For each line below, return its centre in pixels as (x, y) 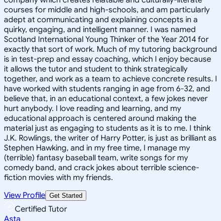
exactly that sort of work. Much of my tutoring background (110, 49)
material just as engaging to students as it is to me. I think (107, 128)
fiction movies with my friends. (58, 177)
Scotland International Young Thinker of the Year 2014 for (106, 39)
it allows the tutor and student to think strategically (96, 69)
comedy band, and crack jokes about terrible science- (102, 167)
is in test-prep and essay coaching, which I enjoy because (108, 59)
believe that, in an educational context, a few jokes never (106, 98)
